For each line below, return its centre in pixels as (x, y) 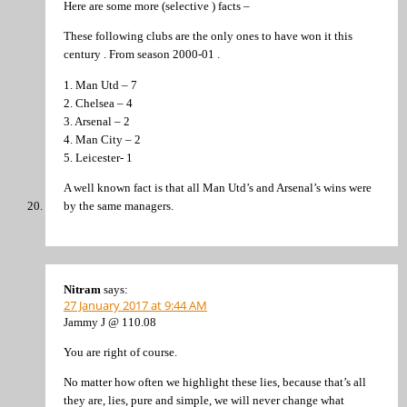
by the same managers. (119, 206)
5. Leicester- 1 (98, 157)
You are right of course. (120, 352)
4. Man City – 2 (102, 139)
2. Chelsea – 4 (98, 103)
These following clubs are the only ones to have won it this (208, 36)
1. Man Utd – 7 (100, 84)
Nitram (82, 289)
